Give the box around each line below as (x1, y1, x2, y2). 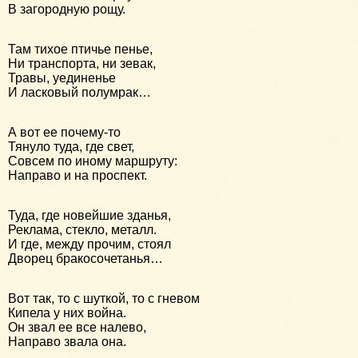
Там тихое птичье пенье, (8, 42, 153, 57)
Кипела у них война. (8, 306, 126, 320)
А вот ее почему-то (8, 125, 121, 140)
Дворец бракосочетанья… (8, 252, 163, 266)
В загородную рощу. (8, 2, 125, 17)
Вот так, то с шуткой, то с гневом (8, 292, 200, 306)
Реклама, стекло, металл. (8, 223, 157, 237)
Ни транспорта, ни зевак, (8, 57, 156, 71)
